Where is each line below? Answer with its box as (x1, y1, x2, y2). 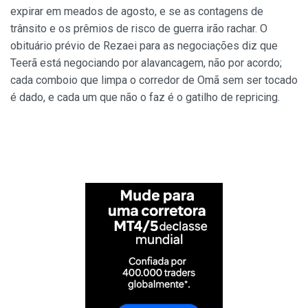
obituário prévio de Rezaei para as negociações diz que (10, 39, 278, 53)
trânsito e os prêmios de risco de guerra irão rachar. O (10, 22, 267, 36)
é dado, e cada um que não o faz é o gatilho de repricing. (10, 91, 280, 104)
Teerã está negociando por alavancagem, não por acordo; (10, 56, 282, 70)
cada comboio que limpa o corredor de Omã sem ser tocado (10, 74, 298, 87)
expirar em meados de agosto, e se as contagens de (10, 5, 263, 19)
